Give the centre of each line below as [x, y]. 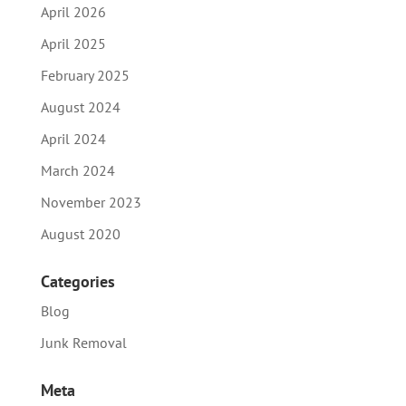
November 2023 [91, 202]
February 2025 [85, 75]
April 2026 [73, 11]
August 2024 [80, 106]
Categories [77, 281]
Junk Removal [83, 342]
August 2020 [80, 233]
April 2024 [73, 138]
